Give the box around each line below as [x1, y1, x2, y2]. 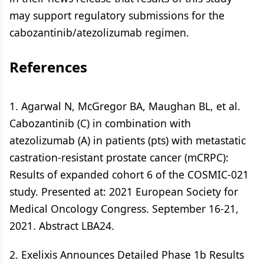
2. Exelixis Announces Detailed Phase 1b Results [9, 247, 244, 262]
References [9, 57, 87, 77]
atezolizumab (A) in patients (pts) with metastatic [9, 133, 246, 147]
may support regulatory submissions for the [9, 8, 225, 22]
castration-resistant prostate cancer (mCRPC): [9, 150, 229, 164]
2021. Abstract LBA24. [9, 219, 114, 233]
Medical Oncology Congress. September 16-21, [9, 202, 239, 216]
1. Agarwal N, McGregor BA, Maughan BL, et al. [9, 99, 240, 113]
